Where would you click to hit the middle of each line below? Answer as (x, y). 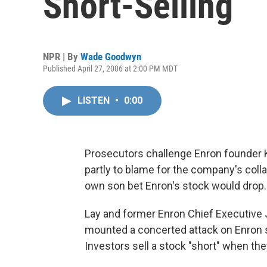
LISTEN (95, 100)
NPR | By (62, 57)
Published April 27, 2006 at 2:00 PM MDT (110, 69)
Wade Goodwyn (111, 57)
